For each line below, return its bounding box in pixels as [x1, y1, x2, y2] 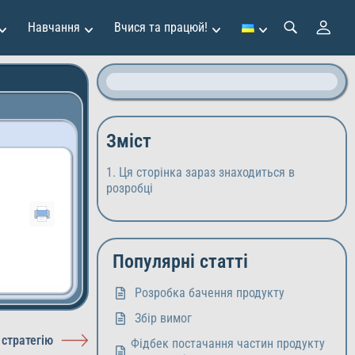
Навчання [28, 20, 80, 35]
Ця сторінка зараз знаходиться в [119, 165, 295, 180]
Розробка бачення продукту [135, 285, 284, 300]
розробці [106, 181, 153, 196]
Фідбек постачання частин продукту [130, 336, 325, 351]
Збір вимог [135, 311, 192, 326]
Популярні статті [113, 250, 248, 273]
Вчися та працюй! [114, 20, 208, 35]
